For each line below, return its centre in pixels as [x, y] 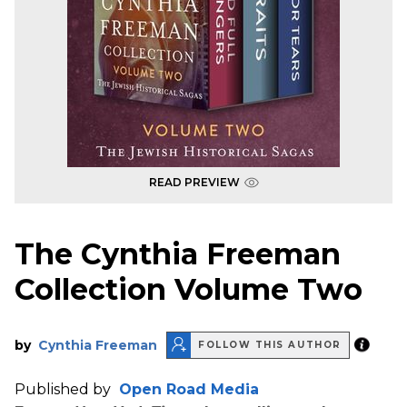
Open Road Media [189, 389]
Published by [65, 389]
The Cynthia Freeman [178, 254]
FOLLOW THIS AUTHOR [270, 345]
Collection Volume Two [189, 290]
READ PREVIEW [194, 182]
